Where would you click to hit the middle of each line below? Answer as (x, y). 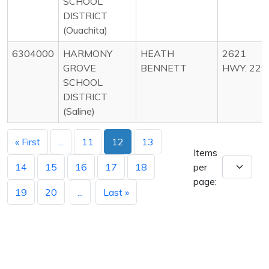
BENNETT (164, 68)
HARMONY (88, 53)
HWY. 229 (245, 68)
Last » (116, 192)
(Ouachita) (85, 30)
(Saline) (79, 111)
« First (28, 141)
